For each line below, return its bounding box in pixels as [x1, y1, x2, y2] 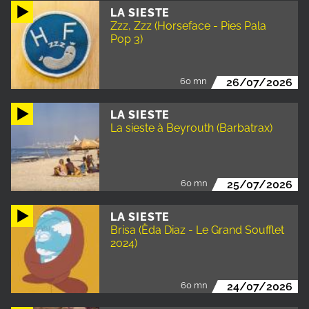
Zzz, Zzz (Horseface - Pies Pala [110, 19, 266, 32]
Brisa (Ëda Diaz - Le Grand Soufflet [110, 223, 284, 237]
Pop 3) [110, 32, 143, 46]
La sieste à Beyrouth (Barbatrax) [110, 121, 272, 134]
